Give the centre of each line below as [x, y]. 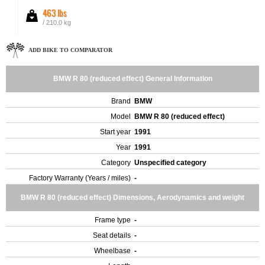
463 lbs [55, 12]
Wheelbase [112, 251]
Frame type [113, 220]
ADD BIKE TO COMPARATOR [70, 50]
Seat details [112, 235]
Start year [115, 132]
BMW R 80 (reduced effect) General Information [132, 79]
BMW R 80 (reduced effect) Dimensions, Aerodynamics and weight [132, 198]
